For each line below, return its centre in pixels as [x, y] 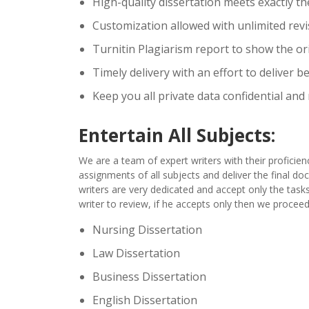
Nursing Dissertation [147, 229]
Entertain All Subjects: [177, 135]
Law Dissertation [136, 253]
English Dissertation [145, 300]
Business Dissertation [149, 276]
